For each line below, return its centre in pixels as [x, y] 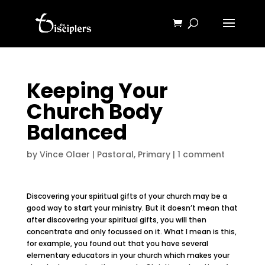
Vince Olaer [64, 154]
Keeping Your [97, 91]
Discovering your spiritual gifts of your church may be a [127, 196]
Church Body [94, 112]
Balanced [77, 132]
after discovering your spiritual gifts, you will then [116, 220]
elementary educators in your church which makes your [128, 255]
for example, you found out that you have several [117, 243]
